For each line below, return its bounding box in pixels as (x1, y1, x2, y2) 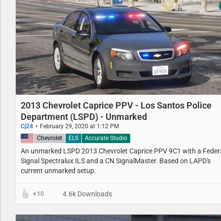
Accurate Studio (85, 134, 127, 142)
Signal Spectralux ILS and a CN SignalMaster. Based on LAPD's (21, 156, 211, 165)
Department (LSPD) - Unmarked (21, 111, 147, 122)
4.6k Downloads (61, 189, 112, 198)
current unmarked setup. (21, 166, 96, 175)
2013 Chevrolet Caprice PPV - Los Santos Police (21, 100, 212, 110)
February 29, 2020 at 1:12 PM (40, 122, 119, 130)
